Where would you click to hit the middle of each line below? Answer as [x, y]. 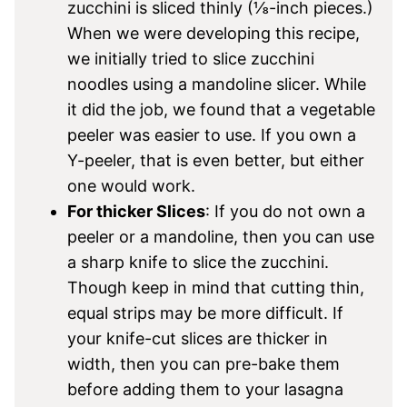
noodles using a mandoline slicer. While [217, 84]
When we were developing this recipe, [213, 33]
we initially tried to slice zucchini [191, 59]
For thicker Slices [136, 211]
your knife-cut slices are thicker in [198, 338]
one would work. [131, 186]
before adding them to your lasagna [205, 389]
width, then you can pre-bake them [203, 364]
